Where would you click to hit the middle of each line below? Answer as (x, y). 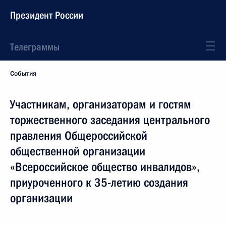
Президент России (47, 15)
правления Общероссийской (79, 136)
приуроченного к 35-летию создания (99, 183)
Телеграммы (35, 47)
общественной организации (78, 151)
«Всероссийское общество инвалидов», (105, 167)
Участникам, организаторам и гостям (101, 104)
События (23, 74)
